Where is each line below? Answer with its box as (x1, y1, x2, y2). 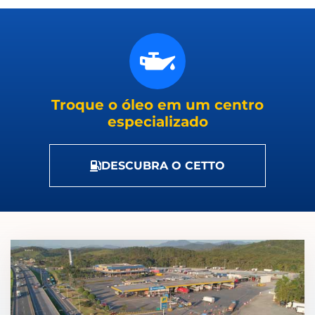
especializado (107, 113, 208, 130)
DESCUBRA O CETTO (101, 159, 225, 172)
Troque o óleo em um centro (51, 96, 264, 113)
